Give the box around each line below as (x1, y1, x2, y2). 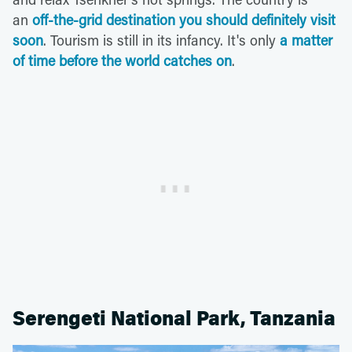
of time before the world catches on (13, 51, 232, 71)
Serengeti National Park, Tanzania (13, 306, 335, 332)
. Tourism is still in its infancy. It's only (43, 31, 280, 50)
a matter (280, 31, 332, 50)
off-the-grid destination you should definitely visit (32, 10, 335, 30)
